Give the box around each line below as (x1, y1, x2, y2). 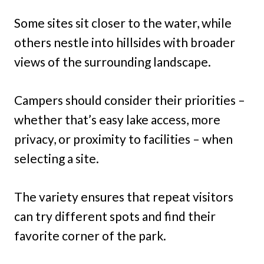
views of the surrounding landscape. (14, 54, 211, 70)
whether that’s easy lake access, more (14, 112, 220, 127)
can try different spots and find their (14, 209, 216, 224)
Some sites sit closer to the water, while (14, 15, 232, 31)
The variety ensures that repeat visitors (14, 189, 233, 204)
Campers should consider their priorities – (14, 93, 245, 108)
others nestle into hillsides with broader (14, 35, 235, 50)
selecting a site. (14, 151, 99, 166)
